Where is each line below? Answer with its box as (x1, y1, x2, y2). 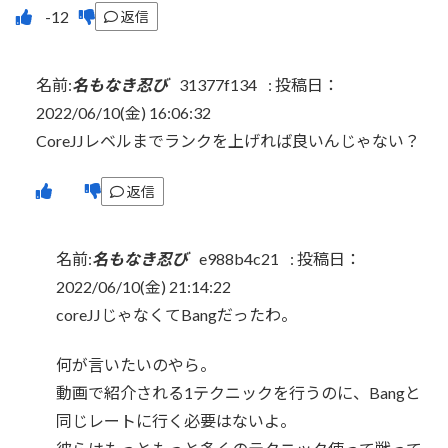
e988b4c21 (199, 249, 279, 269)
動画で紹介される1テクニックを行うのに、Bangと (56, 383, 421, 403)
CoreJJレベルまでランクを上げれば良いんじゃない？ (36, 130, 420, 150)
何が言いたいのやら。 (56, 355, 216, 375)
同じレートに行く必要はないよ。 (56, 411, 296, 431)
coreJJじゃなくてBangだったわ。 (56, 305, 297, 325)
